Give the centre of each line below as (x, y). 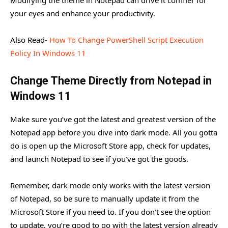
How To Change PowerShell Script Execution (126, 39)
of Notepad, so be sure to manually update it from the (105, 198)
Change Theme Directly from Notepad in (111, 80)
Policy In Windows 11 (48, 53)
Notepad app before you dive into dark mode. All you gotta (114, 132)
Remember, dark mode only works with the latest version (110, 185)
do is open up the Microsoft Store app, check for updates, (110, 145)
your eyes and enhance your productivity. (83, 13)
